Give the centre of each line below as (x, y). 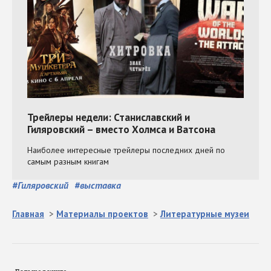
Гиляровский (43, 185)
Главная (28, 214)
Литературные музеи (205, 214)
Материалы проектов (102, 214)
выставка (100, 185)
